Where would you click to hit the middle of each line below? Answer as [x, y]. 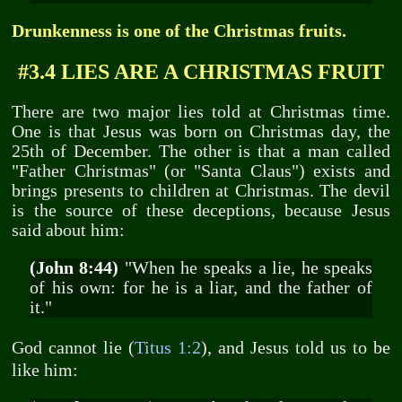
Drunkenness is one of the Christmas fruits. [179, 31]
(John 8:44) [74, 267]
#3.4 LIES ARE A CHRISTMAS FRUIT [201, 71]
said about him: [69, 231]
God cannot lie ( [74, 348]
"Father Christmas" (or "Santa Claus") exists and [201, 171]
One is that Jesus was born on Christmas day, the [201, 132]
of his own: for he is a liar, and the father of [201, 287]
